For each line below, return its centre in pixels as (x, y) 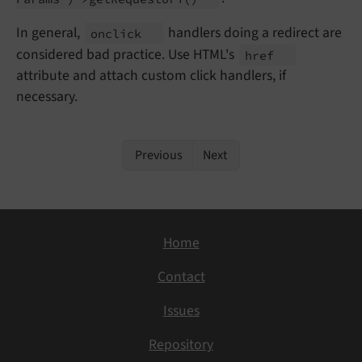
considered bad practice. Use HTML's (127, 55)
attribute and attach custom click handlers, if (151, 76)
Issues (181, 311)
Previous (158, 156)
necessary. (47, 97)
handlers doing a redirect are (254, 33)
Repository (181, 345)
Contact (181, 277)
